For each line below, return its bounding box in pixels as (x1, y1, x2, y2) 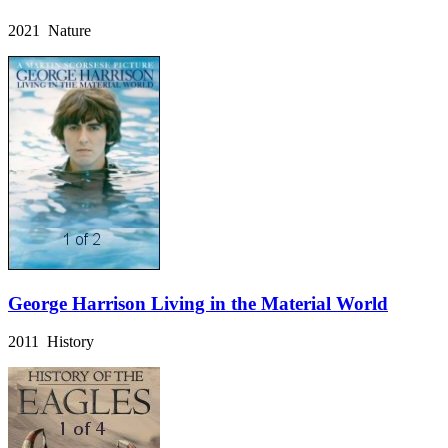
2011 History (8, 333, 94, 351)
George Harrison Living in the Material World (8, 292, 388, 314)
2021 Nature (8, 21, 91, 39)
